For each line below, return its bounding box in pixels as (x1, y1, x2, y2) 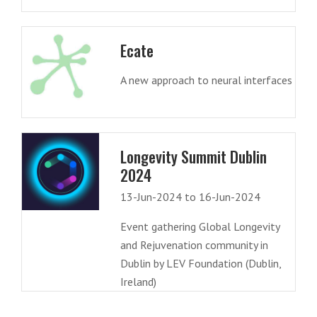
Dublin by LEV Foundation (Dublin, (120, 256, 281, 271)
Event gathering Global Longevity (120, 219, 279, 234)
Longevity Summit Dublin (120, 145, 267, 168)
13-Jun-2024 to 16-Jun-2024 (120, 190, 260, 204)
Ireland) (120, 275, 156, 289)
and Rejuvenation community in (120, 238, 268, 253)
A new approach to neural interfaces (120, 72, 292, 87)
